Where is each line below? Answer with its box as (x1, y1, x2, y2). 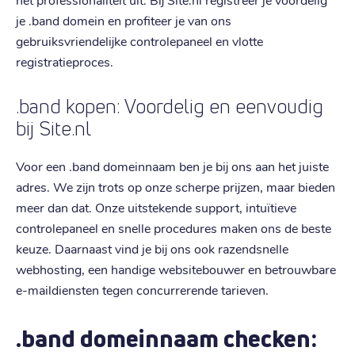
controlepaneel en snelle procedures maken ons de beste (16, 219, 331, 236)
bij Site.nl (16, 116, 91, 140)
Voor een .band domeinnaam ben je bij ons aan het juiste (16, 157, 329, 174)
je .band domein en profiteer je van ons (16, 11, 231, 29)
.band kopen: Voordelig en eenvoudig (16, 94, 323, 118)
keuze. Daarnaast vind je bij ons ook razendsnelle (16, 239, 288, 257)
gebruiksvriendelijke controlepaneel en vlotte (16, 32, 263, 49)
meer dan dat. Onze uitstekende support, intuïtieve (16, 198, 296, 216)
